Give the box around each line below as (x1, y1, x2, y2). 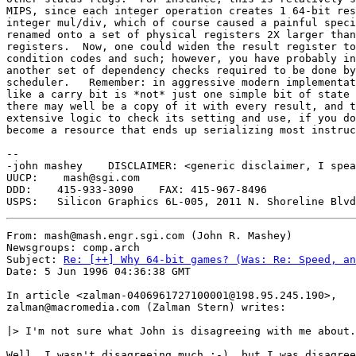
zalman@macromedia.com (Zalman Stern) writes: (6, 301, 286, 313)
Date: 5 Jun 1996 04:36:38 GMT (6, 265, 191, 277)
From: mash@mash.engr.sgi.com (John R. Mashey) (6, 230, 292, 242)
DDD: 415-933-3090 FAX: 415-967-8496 (6, 184, 133, 195)
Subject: (6, 253, 64, 265)
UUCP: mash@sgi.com (6, 172, 146, 184)
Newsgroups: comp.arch (6, 242, 140, 253)
